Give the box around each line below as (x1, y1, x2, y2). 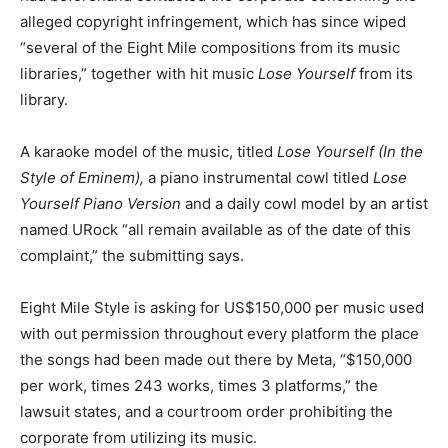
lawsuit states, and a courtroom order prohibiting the (20, 401, 393, 421)
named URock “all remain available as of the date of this (20, 219, 411, 239)
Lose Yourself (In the (277, 141, 423, 161)
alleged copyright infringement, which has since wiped (20, 11, 406, 31)
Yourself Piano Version (20, 193, 185, 213)
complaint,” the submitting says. (20, 245, 244, 265)
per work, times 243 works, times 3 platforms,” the (20, 375, 378, 395)
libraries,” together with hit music (20, 63, 258, 83)
